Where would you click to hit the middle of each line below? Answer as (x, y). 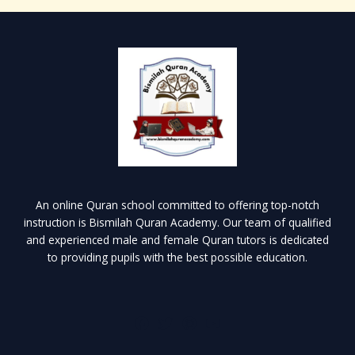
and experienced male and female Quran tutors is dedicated (177, 240)
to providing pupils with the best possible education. (177, 258)
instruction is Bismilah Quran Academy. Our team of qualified (177, 223)
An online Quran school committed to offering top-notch (177, 205)
